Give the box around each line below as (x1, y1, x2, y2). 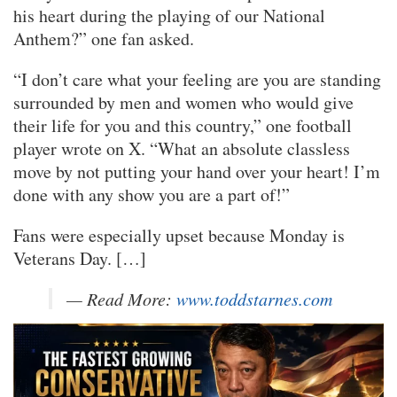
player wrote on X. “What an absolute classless (13, 136, 350, 161)
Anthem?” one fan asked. (13, 27, 194, 51)
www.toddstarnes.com (176, 287, 332, 311)
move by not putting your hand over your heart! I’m (13, 160, 380, 184)
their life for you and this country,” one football (13, 113, 352, 138)
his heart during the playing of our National (13, 4, 325, 28)
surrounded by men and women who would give (13, 90, 354, 115)
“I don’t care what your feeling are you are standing (13, 67, 381, 92)
